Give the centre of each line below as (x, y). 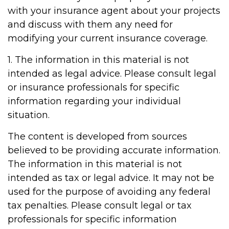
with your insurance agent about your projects (114, 11)
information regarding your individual (94, 101)
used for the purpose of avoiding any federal (109, 192)
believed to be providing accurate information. (114, 150)
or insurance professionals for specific (94, 87)
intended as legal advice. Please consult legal (112, 74)
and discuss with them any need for (90, 25)
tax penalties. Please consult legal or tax (100, 205)
